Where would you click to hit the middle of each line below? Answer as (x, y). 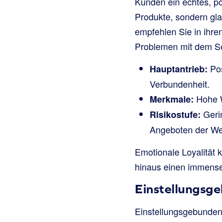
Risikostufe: (175, 114)
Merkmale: (172, 99)
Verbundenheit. (180, 83)
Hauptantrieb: (179, 69)
